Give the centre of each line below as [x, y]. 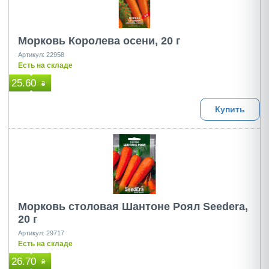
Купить [230, 109]
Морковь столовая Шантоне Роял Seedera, [133, 207]
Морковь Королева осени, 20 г [99, 41]
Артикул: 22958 [41, 55]
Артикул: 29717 [41, 233]
